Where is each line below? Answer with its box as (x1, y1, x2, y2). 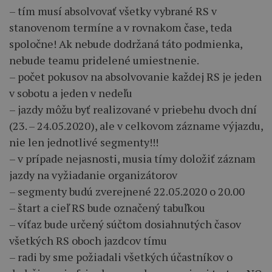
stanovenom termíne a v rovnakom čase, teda (9, 20, 232, 35)
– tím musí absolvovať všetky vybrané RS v (9, 4, 217, 19)
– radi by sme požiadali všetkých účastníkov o (9, 250, 233, 265)
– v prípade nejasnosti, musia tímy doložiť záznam (9, 151, 256, 166)
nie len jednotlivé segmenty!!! (9, 135, 158, 150)
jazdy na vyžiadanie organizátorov (9, 168, 177, 183)
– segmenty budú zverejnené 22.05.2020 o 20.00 (9, 184, 245, 199)
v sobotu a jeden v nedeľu (9, 86, 132, 101)
